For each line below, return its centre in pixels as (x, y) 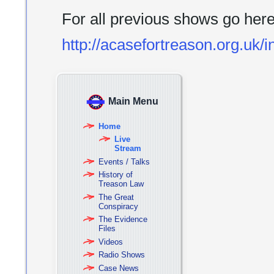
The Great (116, 197)
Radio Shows (122, 255)
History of (116, 175)
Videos (111, 242)
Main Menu (133, 101)
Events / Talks (124, 161)
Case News (119, 268)
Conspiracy (118, 206)
